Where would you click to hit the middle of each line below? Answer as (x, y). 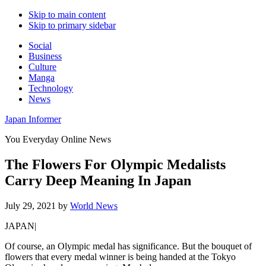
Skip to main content (67, 15)
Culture (42, 67)
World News (94, 205)
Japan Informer (33, 119)
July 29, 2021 (30, 205)
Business (45, 56)
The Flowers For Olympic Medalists (115, 164)
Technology (51, 88)
